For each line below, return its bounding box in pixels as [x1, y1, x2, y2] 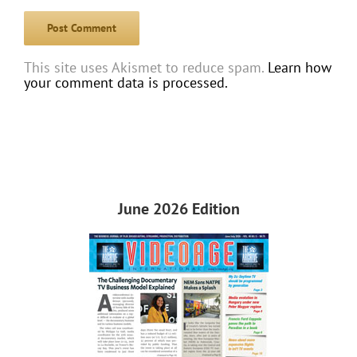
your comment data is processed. [24, 73, 228, 92]
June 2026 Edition [117, 198, 240, 220]
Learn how [268, 58, 331, 77]
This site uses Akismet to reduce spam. [24, 58, 268, 77]
